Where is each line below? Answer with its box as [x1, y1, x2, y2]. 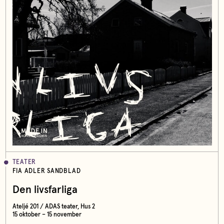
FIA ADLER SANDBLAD [12, 168, 81, 175]
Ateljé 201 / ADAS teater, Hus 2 [12, 203, 95, 210]
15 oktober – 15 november [12, 211, 81, 218]
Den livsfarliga [12, 184, 77, 195]
